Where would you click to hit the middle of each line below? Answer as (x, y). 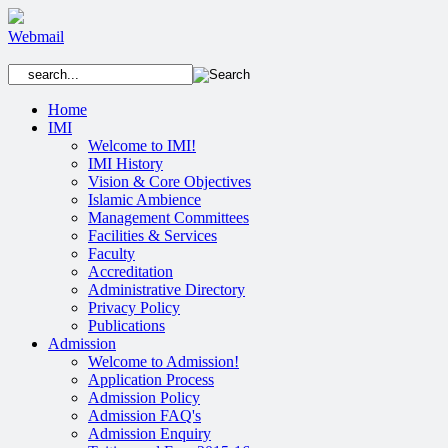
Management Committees (168, 217)
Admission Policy (144, 397)
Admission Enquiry (149, 433)
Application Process (151, 379)
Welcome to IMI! (142, 145)
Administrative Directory (166, 289)
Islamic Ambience (144, 199)
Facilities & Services (152, 235)
